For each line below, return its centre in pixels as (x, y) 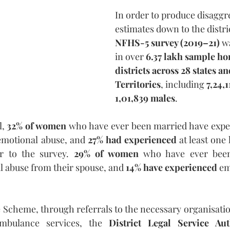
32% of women (37, 126)
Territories (138, 84)
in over (130, 56)
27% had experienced (132, 139)
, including (183, 84)
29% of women (106, 153)
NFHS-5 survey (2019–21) (168, 42)
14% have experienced (171, 167)
